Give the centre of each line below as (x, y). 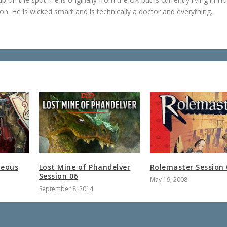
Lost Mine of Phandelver (85, 167)
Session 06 (58, 176)
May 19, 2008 (168, 180)
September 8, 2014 (66, 189)
